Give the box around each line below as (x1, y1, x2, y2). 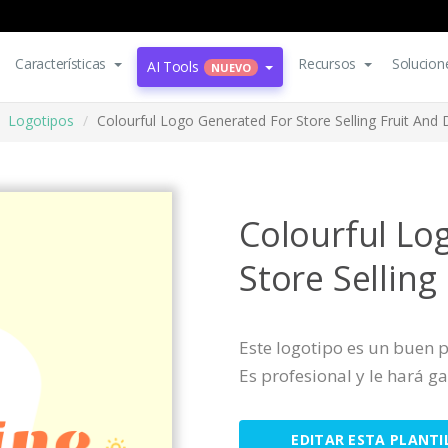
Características (15, 54, 107, 73)
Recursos (298, 54, 357, 73)
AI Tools (146, 57, 199, 76)
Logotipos (8, 111, 74, 130)
